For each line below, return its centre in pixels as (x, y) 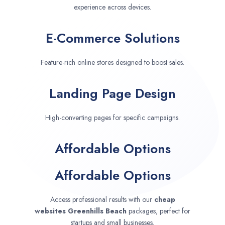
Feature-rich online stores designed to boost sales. (113, 63)
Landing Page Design (113, 94)
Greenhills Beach (98, 211)
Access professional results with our (102, 200)
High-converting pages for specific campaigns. (113, 118)
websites (51, 211)
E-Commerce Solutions (113, 38)
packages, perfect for (159, 211)
